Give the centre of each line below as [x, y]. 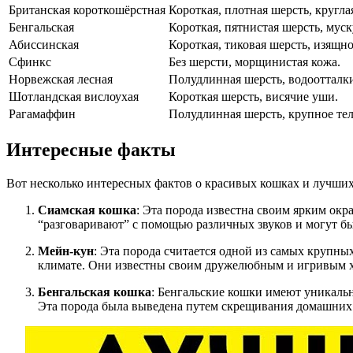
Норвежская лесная [61, 80]
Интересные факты [91, 149]
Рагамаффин [42, 114]
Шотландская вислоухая [74, 97]
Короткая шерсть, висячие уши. [253, 97]
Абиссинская [44, 45]
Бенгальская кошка [95, 292]
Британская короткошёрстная [87, 10]
